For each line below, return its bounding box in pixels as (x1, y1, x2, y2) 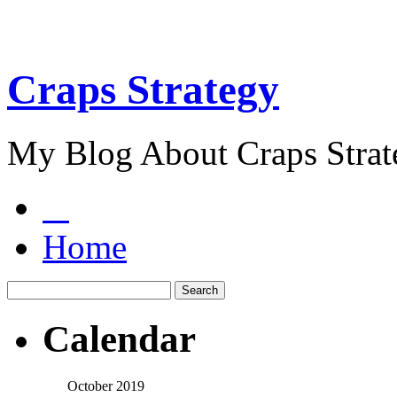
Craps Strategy (7, 66, 279, 113)
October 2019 (66, 378, 144, 393)
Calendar (43, 317, 196, 360)
